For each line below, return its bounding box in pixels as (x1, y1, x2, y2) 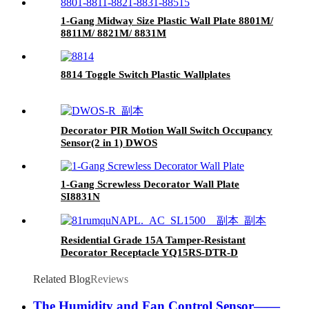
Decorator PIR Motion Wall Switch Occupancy (61, 125, 272, 137)
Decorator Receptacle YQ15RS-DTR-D (61, 247, 238, 259)
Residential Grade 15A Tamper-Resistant (61, 235, 246, 246)
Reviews (90, 273, 128, 286)
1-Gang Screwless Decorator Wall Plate (61, 179, 239, 190)
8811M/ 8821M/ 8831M (61, 28, 166, 39)
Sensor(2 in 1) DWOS (61, 137, 157, 149)
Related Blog (33, 273, 90, 286)
